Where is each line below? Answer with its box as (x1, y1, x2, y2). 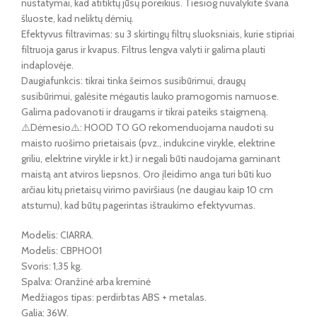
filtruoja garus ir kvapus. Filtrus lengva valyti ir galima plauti (21, 43, 265, 57)
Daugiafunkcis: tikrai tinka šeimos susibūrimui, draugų (21, 74, 246, 88)
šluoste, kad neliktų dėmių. (21, 12, 134, 25)
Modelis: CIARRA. (21, 229, 93, 242)
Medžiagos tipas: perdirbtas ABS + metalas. (21, 291, 207, 304)
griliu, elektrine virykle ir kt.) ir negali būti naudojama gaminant (21, 152, 280, 166)
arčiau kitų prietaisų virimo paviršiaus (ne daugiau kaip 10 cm (21, 183, 273, 197)
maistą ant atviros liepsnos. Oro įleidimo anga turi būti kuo (21, 168, 272, 181)
